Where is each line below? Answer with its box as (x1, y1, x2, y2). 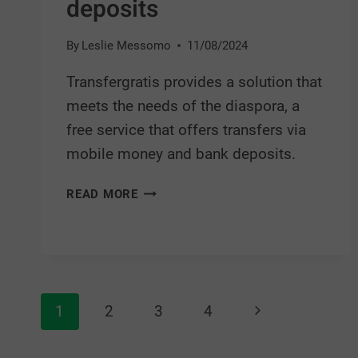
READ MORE (66, 187, 138, 202)
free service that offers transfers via (66, 121, 306, 140)
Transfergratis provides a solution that (66, 73, 322, 92)
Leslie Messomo (82, 38, 172, 54)
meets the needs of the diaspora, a (66, 97, 300, 116)
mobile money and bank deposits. (66, 145, 296, 164)
